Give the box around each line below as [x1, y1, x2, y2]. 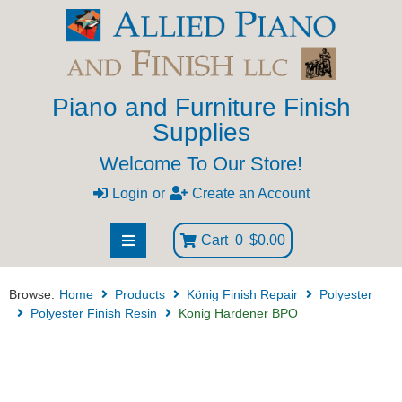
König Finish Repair [187, 287, 298, 302]
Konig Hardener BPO [179, 306, 298, 321]
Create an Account [191, 186, 310, 202]
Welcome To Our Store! [100, 153, 302, 176]
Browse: [9, 287, 55, 302]
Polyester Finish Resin [31, 306, 157, 321]
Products [115, 287, 165, 302]
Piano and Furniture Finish [51, 93, 351, 122]
